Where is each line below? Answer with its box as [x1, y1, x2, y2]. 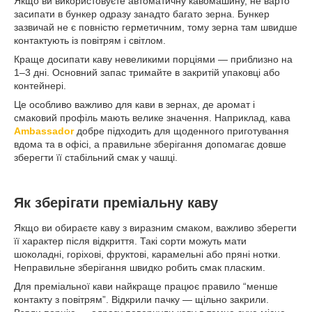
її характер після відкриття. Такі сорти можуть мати [14, 235, 247, 247]
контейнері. [14, 80, 66, 92]
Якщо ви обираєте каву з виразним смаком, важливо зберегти [14, 221, 297, 233]
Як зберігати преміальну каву [14, 195, 218, 211]
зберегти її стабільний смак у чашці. [14, 152, 178, 164]
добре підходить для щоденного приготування [74, 125, 289, 137]
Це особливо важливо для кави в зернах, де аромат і [14, 99, 255, 111]
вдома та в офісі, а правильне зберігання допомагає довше [14, 139, 286, 150]
